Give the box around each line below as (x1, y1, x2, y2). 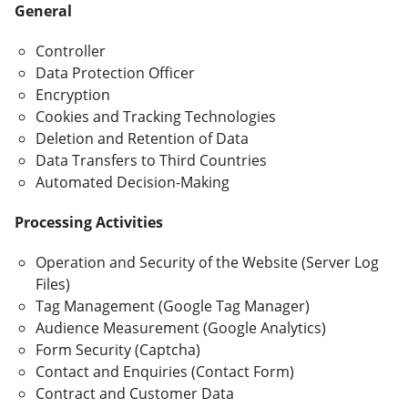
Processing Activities (15, 212, 163, 232)
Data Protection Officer (36, 63, 195, 83)
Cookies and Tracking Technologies (36, 107, 276, 127)
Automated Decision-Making (36, 172, 229, 192)
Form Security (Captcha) (36, 340, 200, 360)
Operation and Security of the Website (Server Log (36, 252, 379, 272)
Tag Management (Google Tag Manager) (36, 296, 310, 316)
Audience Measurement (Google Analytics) (36, 318, 326, 338)
